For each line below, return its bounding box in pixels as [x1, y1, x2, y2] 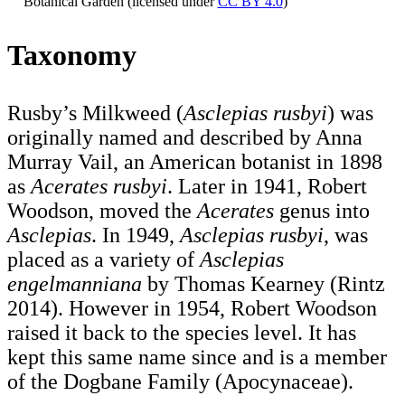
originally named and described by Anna [7, 125, 363, 149]
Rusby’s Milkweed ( [7, 100, 184, 125]
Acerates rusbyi [31, 174, 167, 198]
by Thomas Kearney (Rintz [142, 271, 385, 296]
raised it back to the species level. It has [7, 320, 356, 344]
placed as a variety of [7, 247, 200, 271]
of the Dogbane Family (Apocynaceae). [7, 369, 353, 393]
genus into [274, 198, 370, 222]
